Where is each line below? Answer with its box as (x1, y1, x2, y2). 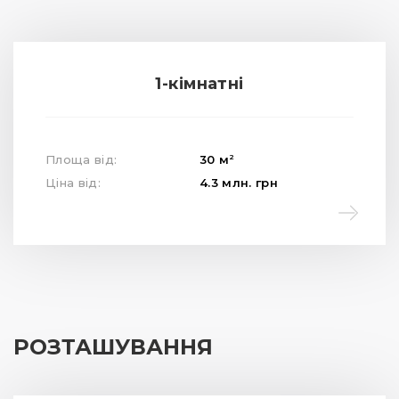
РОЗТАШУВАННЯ (13, 334, 213, 361)
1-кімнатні (155, 74, 244, 94)
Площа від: (45, 152, 118, 167)
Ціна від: (45, 175, 101, 191)
